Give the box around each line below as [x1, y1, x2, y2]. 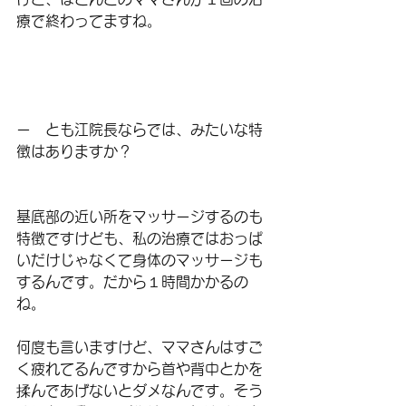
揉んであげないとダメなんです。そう [16, 383, 263, 398]
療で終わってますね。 [16, 14, 161, 28]
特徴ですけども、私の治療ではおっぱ [16, 231, 263, 246]
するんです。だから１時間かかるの [16, 275, 248, 289]
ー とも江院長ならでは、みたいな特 [16, 122, 263, 137]
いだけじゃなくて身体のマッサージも [16, 253, 263, 267]
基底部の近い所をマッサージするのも [16, 209, 263, 224]
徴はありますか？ [16, 144, 132, 159]
